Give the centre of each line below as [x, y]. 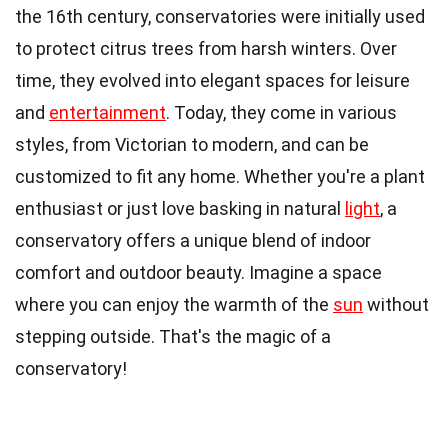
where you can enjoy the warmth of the [174, 305]
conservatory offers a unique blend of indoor [193, 241]
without [396, 305]
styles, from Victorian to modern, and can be [192, 145]
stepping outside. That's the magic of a [173, 337]
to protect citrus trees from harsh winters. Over [206, 49]
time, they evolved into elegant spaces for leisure [212, 81]
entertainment [107, 113]
